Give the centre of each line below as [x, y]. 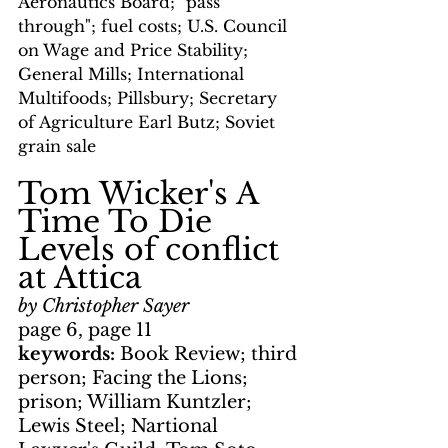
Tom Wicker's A [142, 194]
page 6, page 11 [85, 330]
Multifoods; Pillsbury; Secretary [150, 98]
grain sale [57, 146]
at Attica [80, 278]
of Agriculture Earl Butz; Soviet [149, 122]
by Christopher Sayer [103, 306]
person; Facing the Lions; [135, 378]
